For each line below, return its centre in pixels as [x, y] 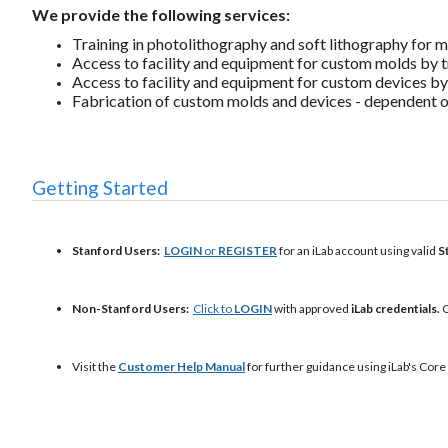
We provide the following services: [161, 14]
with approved [311, 309]
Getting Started [100, 188]
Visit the [95, 367]
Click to [213, 309]
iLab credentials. [396, 309]
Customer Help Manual [181, 367]
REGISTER [247, 251]
